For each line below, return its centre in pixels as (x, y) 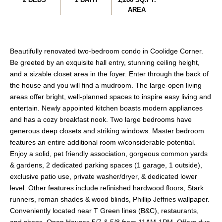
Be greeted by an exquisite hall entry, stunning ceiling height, (105, 63)
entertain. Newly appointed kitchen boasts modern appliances (106, 108)
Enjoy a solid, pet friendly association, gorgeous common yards (109, 154)
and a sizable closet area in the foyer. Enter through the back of (109, 74)
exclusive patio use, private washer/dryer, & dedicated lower (104, 177)
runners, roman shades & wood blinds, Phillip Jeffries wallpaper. (110, 199)
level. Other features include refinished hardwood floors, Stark (107, 188)
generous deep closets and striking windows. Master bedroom (107, 131)
